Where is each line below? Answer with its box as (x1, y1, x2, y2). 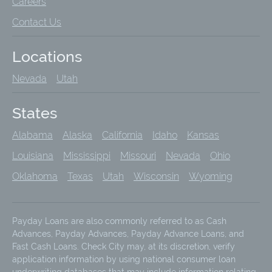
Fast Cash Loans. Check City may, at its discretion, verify (12, 242, 235, 252)
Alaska (63, 129, 92, 141)
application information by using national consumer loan (12, 254, 236, 265)
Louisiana (12, 150, 53, 162)
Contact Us (12, 16, 61, 29)
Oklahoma (12, 171, 58, 183)
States (12, 104, 57, 123)
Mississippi (63, 150, 110, 162)
